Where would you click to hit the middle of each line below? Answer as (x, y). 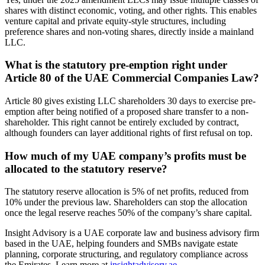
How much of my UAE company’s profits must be (125, 156)
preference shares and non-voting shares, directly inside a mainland (129, 31)
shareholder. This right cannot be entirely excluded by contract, (122, 122)
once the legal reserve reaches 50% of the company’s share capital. (128, 213)
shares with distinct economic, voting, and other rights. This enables (131, 10)
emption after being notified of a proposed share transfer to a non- (127, 112)
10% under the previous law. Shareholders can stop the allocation (126, 202)
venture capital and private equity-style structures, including (115, 21)
